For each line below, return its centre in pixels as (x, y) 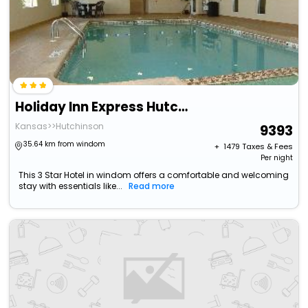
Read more (152, 186)
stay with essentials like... (71, 186)
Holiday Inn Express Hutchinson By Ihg (183, 107)
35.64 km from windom (65, 144)
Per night (276, 158)
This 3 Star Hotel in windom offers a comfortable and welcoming (154, 175)
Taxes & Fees (267, 147)
